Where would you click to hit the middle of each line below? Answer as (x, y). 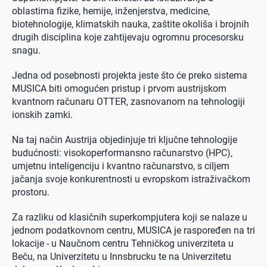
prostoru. (31, 192)
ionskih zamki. (42, 114)
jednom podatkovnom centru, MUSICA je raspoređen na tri (133, 230)
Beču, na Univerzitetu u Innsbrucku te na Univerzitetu (122, 256)
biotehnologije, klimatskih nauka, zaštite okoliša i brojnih (131, 24)
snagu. (26, 50)
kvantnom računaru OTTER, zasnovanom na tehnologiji (128, 101)
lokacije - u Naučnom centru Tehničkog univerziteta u (123, 243)
